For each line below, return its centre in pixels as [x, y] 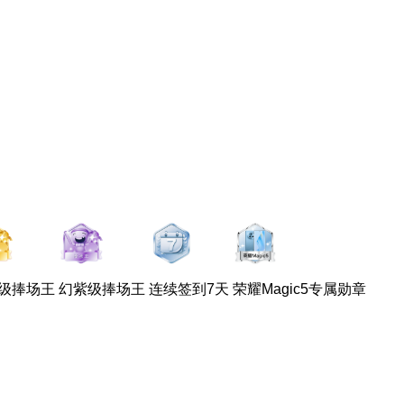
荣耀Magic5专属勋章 [299, 289]
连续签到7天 [189, 289]
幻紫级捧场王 [102, 289]
